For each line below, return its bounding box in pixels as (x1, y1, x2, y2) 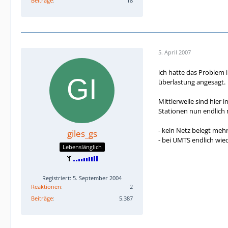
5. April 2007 (158, 48, 191, 56)
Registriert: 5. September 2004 (42, 174, 122, 182)
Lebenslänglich (62, 143, 102, 151)
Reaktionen (31, 183, 61, 191)
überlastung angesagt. (158, 77, 225, 87)
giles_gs (67, 127, 97, 139)
